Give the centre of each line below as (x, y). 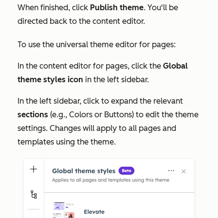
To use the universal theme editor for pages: (97, 44)
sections (33, 114)
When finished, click (54, 7)
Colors (81, 114)
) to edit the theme (165, 114)
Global (175, 66)
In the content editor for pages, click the (90, 66)
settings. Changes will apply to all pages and (97, 128)
